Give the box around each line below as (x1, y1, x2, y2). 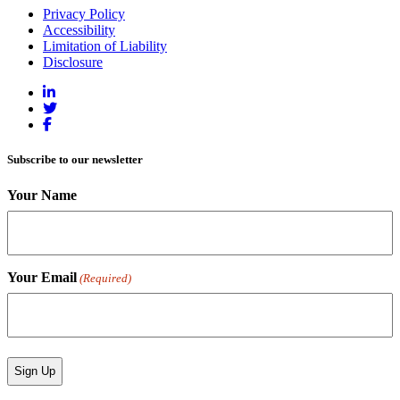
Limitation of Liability (43, 38, 167, 54)
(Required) (79, 271, 132, 285)
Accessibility (43, 22, 115, 38)
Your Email (7, 269, 77, 285)
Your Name (7, 187, 77, 203)
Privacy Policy (43, 6, 125, 22)
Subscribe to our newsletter (7, 153, 143, 167)
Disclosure (43, 54, 103, 71)
